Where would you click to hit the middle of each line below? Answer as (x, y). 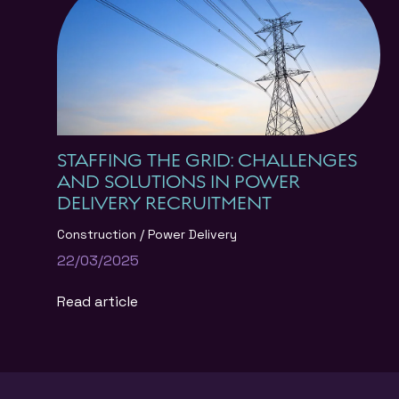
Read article (98, 302)
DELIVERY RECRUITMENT (164, 204)
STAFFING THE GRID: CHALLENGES (207, 161)
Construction (98, 235)
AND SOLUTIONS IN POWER (179, 182)
